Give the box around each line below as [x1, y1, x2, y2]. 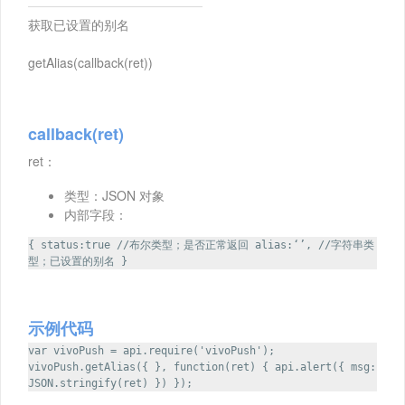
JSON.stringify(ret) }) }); [28, 377, 193, 391]
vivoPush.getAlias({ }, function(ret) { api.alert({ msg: [28, 361, 376, 374]
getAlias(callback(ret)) [28, 53, 153, 72]
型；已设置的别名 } [28, 255, 127, 268]
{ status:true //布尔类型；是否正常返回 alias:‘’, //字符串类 [28, 239, 374, 252]
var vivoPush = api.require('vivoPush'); [28, 344, 275, 358]
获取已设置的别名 [28, 15, 129, 34]
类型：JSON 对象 [64, 186, 165, 205]
